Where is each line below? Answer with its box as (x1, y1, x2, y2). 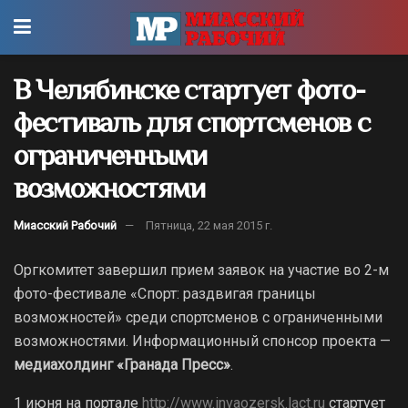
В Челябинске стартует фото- (14, 73, 365, 106)
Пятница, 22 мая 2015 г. (146, 218, 272, 232)
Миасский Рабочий (14, 218, 117, 232)
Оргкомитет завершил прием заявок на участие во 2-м (14, 260, 389, 279)
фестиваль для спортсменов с (14, 106, 371, 138)
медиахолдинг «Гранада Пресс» (14, 355, 230, 373)
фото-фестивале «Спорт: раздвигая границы (14, 284, 316, 302)
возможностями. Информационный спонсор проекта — (14, 331, 391, 350)
